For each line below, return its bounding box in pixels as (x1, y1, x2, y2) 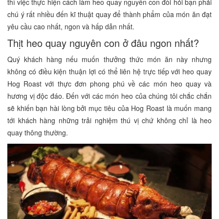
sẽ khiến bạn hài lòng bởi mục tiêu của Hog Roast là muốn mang (7, 103, 212, 113)
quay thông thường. (7, 127, 68, 137)
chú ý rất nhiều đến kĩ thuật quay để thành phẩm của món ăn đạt (7, 9, 212, 19)
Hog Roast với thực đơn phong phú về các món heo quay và (7, 78, 212, 88)
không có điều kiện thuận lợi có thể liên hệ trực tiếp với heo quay (7, 66, 212, 76)
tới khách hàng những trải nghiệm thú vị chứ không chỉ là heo (7, 115, 212, 125)
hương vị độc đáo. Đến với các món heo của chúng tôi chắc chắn (7, 90, 212, 101)
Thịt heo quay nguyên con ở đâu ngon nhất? (7, 35, 199, 50)
